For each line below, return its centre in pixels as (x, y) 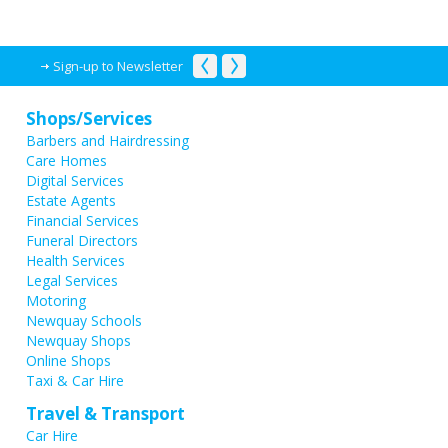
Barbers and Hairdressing (107, 141)
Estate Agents (71, 201)
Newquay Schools (84, 321)
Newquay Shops (78, 341)
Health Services (75, 261)
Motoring (56, 301)
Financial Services (82, 221)
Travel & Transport (105, 414)
